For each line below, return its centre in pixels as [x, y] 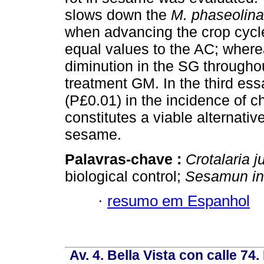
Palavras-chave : [125, 159]
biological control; [125, 176]
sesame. [93, 134]
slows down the [118, 14]
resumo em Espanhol [179, 201]
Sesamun [217, 176]
